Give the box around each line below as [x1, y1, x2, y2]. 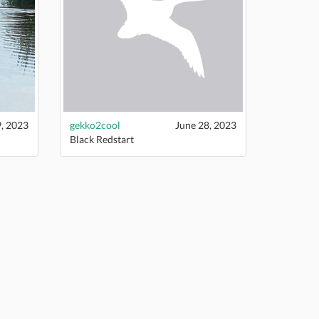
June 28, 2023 [175, 118, 236, 131]
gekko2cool [69, 118, 120, 131]
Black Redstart [69, 132, 134, 145]
